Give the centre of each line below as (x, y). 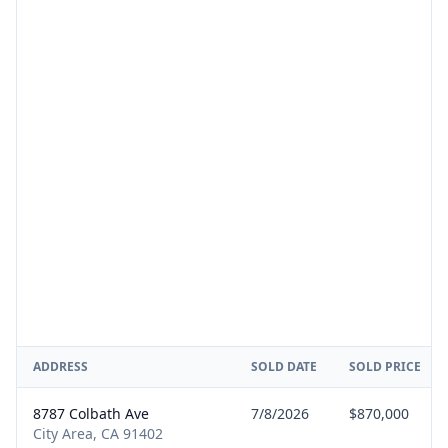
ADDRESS (60, 366)
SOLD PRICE (385, 366)
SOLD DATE (284, 366)
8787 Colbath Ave (91, 413)
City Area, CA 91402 (98, 433)
